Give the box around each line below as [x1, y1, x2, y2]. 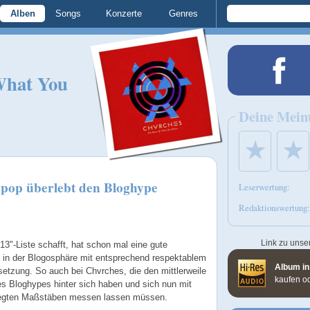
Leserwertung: [239, 181, 290, 193]
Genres [168, 8, 198, 19]
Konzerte [106, 8, 142, 19]
